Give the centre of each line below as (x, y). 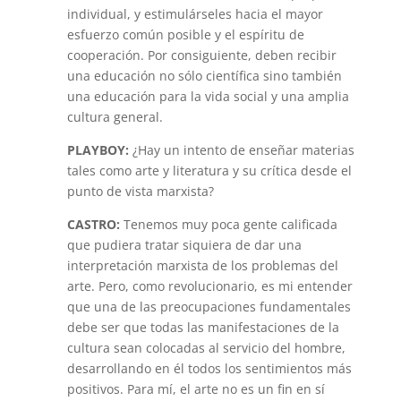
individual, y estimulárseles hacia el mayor (195, 14)
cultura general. (115, 117)
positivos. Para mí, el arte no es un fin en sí (196, 389)
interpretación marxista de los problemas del (202, 265)
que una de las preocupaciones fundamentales (209, 307)
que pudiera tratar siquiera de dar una (184, 245)
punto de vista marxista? (140, 191)
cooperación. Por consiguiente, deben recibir (201, 55)
